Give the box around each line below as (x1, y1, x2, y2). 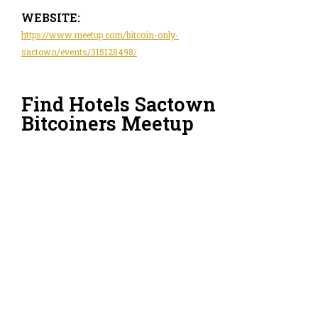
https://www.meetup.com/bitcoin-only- (21, 28, 179, 40)
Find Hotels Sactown (21, 92, 216, 117)
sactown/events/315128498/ (21, 45, 137, 57)
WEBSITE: (21, 9, 80, 25)
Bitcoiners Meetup (21, 111, 194, 136)
